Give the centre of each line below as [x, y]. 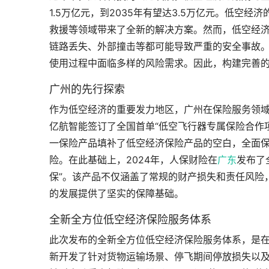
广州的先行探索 [87, 89]
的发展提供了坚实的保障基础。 [116, 193]
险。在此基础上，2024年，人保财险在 [133, 160]
